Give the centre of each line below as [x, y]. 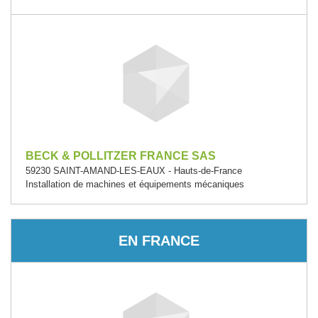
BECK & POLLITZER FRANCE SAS [121, 156]
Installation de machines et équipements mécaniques [135, 184]
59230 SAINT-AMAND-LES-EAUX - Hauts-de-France [134, 171]
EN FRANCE [159, 240]
